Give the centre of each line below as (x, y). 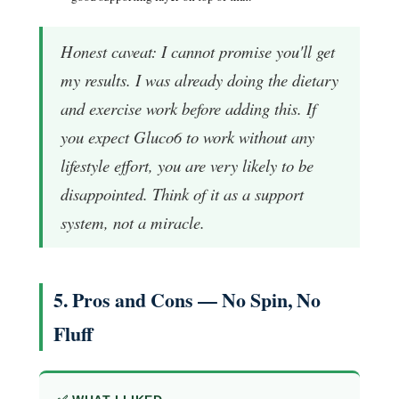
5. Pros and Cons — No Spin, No (187, 299)
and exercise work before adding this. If (188, 108)
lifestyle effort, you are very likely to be (187, 165)
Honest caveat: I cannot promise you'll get (198, 51)
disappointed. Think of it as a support (182, 193)
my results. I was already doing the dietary (199, 79)
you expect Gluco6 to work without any (187, 136)
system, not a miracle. (133, 222)
